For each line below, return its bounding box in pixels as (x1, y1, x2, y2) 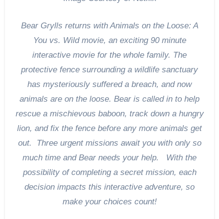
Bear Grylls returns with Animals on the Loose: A (21, 21, 198, 30)
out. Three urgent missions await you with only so (18, 138, 201, 148)
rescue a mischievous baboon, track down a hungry (15, 109, 204, 118)
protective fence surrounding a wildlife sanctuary (21, 65, 198, 74)
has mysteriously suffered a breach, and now (27, 79, 192, 89)
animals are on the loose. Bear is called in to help (20, 94, 199, 104)
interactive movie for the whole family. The (32, 50, 187, 60)
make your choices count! (62, 197, 157, 206)
